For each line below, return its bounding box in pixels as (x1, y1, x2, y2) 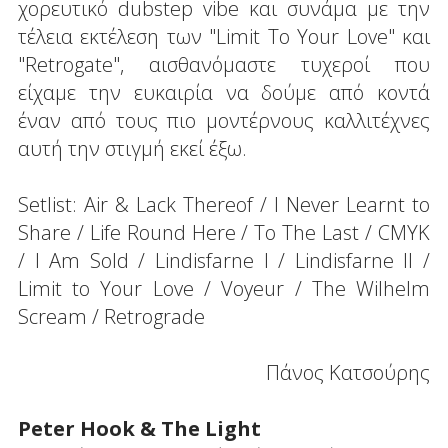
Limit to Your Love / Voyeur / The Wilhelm (17, 274, 431, 302)
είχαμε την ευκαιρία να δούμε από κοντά (17, 78, 431, 106)
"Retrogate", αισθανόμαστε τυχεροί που (17, 50, 431, 78)
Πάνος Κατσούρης (266, 358, 431, 386)
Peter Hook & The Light (17, 414, 261, 442)
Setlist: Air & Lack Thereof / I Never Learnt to (17, 190, 431, 218)
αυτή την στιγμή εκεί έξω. (17, 134, 247, 162)
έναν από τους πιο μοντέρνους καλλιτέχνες (17, 106, 431, 134)
